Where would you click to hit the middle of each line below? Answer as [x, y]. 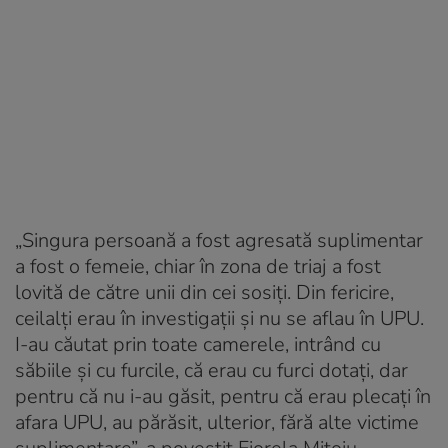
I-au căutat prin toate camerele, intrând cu [198, 344]
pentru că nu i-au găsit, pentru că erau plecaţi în [223, 396]
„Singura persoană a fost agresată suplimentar [219, 240]
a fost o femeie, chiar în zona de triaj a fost [198, 266]
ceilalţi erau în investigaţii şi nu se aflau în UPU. [219, 318]
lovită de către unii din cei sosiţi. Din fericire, [204, 292]
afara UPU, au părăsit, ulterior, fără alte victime [217, 422]
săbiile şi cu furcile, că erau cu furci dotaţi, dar [211, 370]
